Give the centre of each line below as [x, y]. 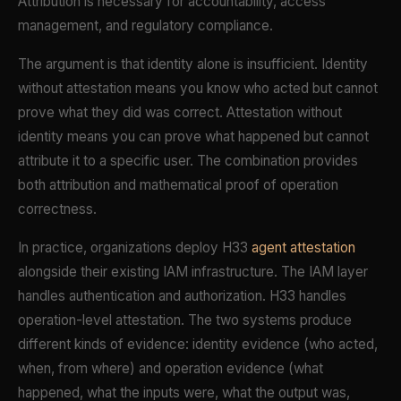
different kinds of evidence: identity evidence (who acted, [198, 345]
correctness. [57, 209]
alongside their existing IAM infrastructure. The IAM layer [193, 272]
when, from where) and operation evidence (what [171, 369]
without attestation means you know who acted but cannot [198, 89]
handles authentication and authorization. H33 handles [182, 296]
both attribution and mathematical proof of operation [178, 185]
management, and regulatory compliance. [145, 26]
